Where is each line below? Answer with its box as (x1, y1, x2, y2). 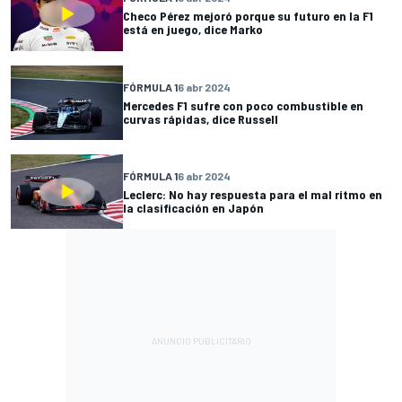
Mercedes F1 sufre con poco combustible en (123, 97, 363, 113)
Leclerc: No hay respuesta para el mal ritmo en (123, 186, 382, 202)
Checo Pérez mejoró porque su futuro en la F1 (123, 8, 373, 24)
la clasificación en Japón (123, 199, 264, 215)
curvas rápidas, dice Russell (123, 110, 278, 127)
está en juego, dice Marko (123, 22, 263, 38)
